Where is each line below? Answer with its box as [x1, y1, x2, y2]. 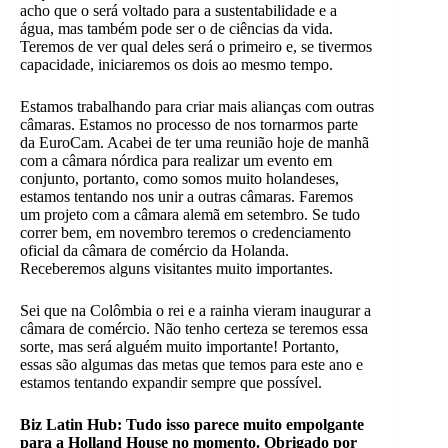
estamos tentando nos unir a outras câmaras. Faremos [20, 188, 353, 206]
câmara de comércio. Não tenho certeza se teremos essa [20, 320, 368, 338]
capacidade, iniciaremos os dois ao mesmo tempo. [20, 56, 333, 74]
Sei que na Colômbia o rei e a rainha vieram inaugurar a [20, 302, 371, 320]
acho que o [20, 2, 93, 20]
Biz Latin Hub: [20, 416, 122, 434]
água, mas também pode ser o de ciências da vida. [20, 20, 333, 38]
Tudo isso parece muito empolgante [122, 416, 364, 434]
